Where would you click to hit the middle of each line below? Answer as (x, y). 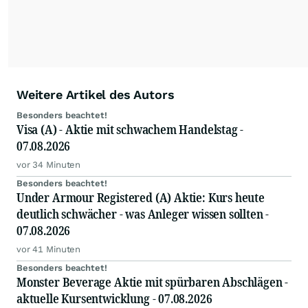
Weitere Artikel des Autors (96, 95)
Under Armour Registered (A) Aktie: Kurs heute (141, 198)
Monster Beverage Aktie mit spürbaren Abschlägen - (153, 282)
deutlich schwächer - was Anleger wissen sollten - (143, 214)
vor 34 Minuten (49, 165)
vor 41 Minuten (49, 250)
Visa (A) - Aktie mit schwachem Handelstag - (130, 130)
